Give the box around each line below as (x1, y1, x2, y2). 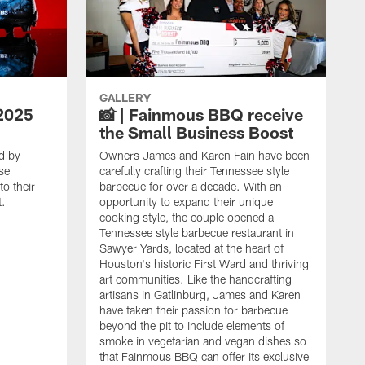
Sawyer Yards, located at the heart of (99, 241, 284, 256)
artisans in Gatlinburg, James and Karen (99, 288, 301, 302)
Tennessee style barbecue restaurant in (99, 226, 294, 240)
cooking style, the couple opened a (99, 210, 274, 225)
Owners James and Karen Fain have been (99, 148, 310, 163)
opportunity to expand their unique (99, 195, 273, 209)
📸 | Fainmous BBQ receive (99, 104, 303, 125)
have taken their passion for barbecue (99, 303, 288, 318)
